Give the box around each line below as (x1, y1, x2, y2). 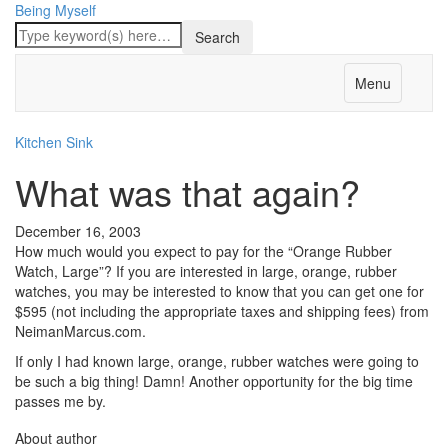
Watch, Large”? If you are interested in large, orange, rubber (15, 261, 397, 281)
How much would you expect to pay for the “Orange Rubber (15, 241, 392, 261)
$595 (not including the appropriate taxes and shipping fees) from (15, 301, 429, 321)
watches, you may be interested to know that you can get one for (15, 281, 424, 301)
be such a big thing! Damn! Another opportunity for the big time (15, 371, 413, 391)
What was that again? (15, 166, 360, 217)
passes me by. (15, 391, 106, 411)
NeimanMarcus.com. (15, 321, 146, 341)
